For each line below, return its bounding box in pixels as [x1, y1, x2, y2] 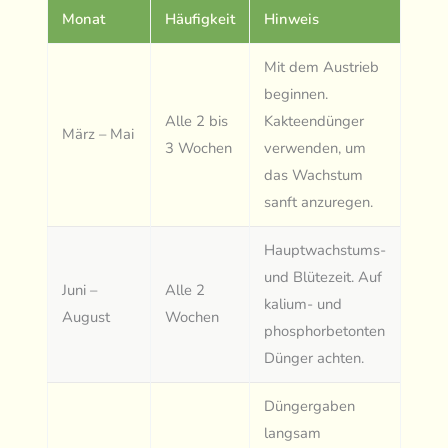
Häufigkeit [165, 9, 236, 30]
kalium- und [264, 294, 343, 315]
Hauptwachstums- [264, 240, 387, 261]
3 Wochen [165, 138, 233, 159]
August [62, 307, 111, 328]
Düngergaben [264, 396, 356, 417]
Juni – [62, 280, 98, 301]
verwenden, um [264, 138, 367, 159]
